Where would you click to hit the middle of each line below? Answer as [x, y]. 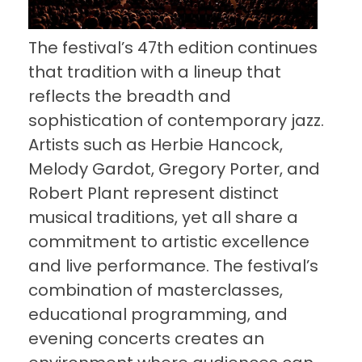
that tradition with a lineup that [155, 72]
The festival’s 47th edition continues [173, 48]
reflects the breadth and [130, 97]
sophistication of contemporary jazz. [176, 121]
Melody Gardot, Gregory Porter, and [174, 169]
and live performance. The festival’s [173, 266]
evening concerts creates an [146, 339]
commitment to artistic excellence [169, 242]
